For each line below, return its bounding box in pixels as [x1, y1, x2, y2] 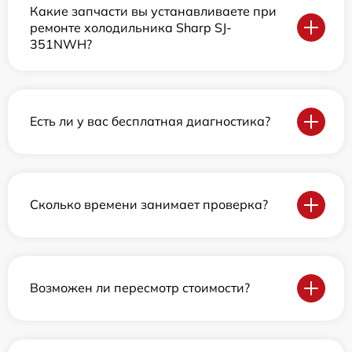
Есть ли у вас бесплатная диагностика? [30, 113, 270, 130]
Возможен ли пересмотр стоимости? [30, 280, 250, 296]
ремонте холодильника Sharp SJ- [30, 19, 232, 35]
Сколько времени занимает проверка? [30, 196, 268, 213]
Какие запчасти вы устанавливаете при [30, 2, 277, 19]
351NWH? [30, 35, 92, 52]
